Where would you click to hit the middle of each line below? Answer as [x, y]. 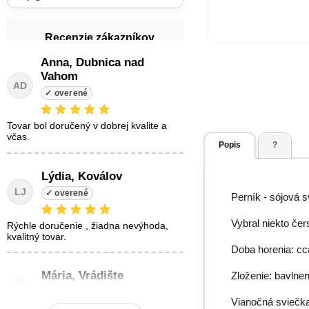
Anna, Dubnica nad [93, 62]
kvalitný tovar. [37, 236]
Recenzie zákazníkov [99, 38]
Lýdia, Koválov [82, 176]
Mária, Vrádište [82, 276]
